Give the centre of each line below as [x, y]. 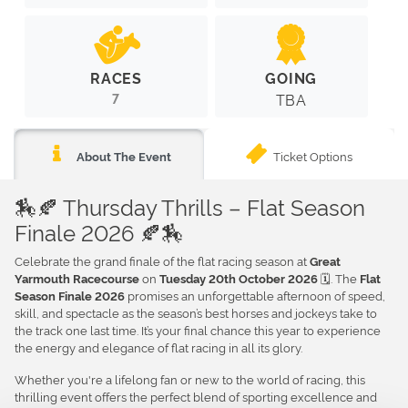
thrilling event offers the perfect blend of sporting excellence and [196, 396]
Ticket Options [313, 155]
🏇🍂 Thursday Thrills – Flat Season [190, 206]
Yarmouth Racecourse [77, 278]
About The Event [123, 156]
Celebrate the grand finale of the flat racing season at [162, 260]
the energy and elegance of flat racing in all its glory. [158, 347]
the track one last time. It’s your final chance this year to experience [198, 329]
